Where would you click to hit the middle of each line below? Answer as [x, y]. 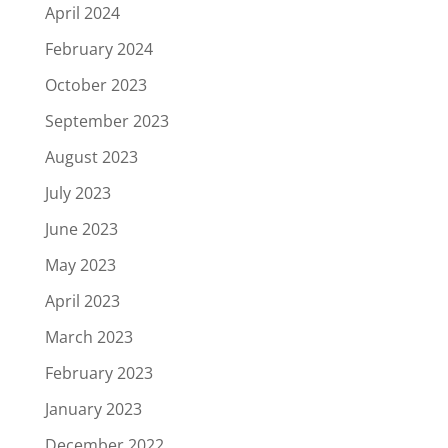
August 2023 [91, 156]
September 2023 [106, 120]
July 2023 [77, 192]
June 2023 [81, 228]
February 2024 [98, 48]
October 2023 [95, 84]
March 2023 [88, 336]
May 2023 [80, 264]
